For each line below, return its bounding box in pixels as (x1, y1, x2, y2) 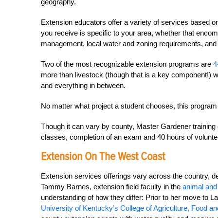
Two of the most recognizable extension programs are (41, 60, 213, 68)
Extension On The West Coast (41, 149, 167, 163)
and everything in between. (41, 81, 126, 90)
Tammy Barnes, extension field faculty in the (41, 182, 182, 191)
